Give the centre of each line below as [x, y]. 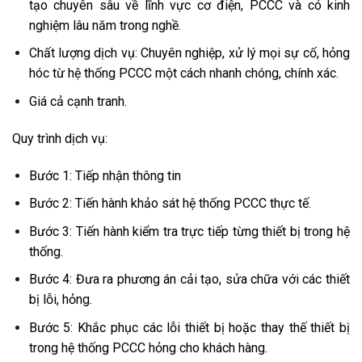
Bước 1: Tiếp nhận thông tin [105, 175]
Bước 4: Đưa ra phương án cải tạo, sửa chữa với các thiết [189, 280]
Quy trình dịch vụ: [60, 138]
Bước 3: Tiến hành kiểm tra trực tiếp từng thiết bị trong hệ [189, 231]
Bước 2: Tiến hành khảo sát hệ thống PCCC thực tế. [170, 204]
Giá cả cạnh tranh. [78, 101]
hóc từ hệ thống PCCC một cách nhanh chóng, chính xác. [183, 74]
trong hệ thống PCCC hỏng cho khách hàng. [149, 347]
